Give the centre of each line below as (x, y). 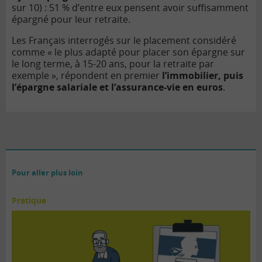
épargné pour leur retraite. (71, 20)
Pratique (29, 201)
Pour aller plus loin (47, 173)
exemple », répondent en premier (87, 76)
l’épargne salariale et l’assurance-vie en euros (117, 87)
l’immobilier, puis (203, 76)
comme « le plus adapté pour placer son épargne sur (128, 52)
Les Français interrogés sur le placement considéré (124, 41)
